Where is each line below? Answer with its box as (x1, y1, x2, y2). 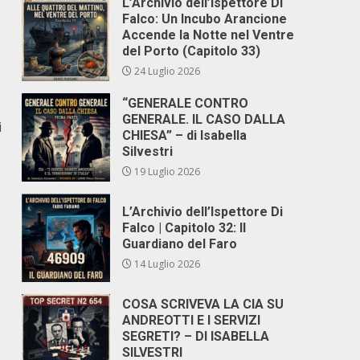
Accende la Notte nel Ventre (122, 27, 295, 43)
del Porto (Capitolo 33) (122, 43, 261, 59)
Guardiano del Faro (122, 236, 238, 252)
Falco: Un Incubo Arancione (122, 11, 288, 27)
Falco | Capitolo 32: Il (122, 220, 247, 235)
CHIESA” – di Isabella (122, 128, 247, 143)
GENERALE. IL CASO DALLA (122, 112, 286, 127)
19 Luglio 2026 (132, 165, 201, 178)
